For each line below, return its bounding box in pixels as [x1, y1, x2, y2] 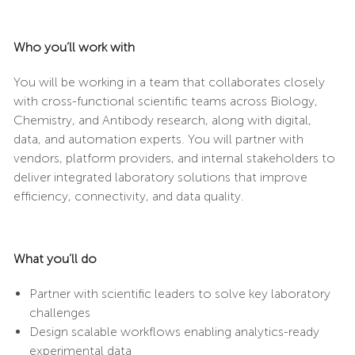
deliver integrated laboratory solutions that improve [13, 170, 307, 185]
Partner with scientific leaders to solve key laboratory [29, 286, 330, 302]
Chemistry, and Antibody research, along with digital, [13, 113, 311, 128]
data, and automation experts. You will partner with [13, 132, 303, 147]
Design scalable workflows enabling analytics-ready [29, 324, 319, 340]
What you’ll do [13, 251, 97, 267]
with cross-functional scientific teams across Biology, [13, 94, 318, 109]
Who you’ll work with [13, 40, 135, 55]
